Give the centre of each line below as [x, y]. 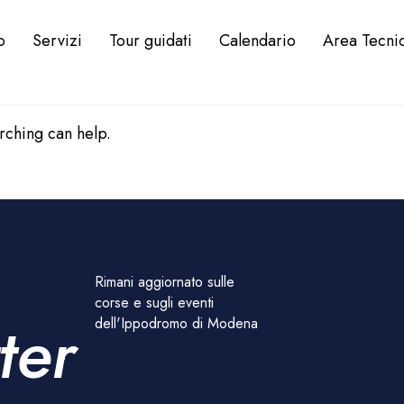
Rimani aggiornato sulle [165, 282]
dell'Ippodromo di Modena [177, 324]
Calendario [257, 40]
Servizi [57, 40]
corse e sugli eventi [155, 303]
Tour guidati [151, 40]
